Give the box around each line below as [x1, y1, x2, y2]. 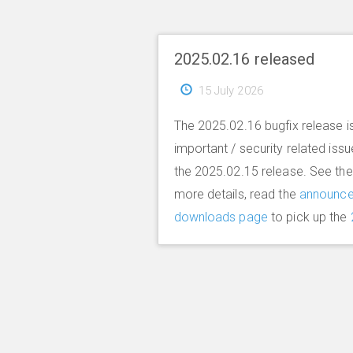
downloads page [173, 209, 268, 225]
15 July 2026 [198, 83, 263, 98]
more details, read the [173, 186, 299, 202]
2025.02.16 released [173, 50, 315, 69]
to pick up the [267, 209, 351, 225]
